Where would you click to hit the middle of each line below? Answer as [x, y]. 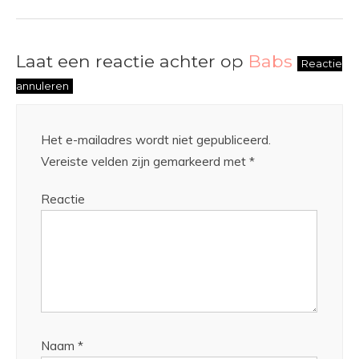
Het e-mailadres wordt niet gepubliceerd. [156, 140]
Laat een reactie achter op [132, 61]
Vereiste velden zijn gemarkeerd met [145, 162]
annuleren [42, 87]
